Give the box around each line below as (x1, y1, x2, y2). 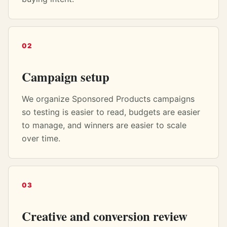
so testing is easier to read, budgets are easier (22, 107, 200, 117)
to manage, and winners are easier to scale (22, 120, 186, 130)
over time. (22, 133, 60, 143)
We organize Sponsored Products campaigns (22, 94, 195, 104)
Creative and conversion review (22, 207, 187, 225)
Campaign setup (22, 67, 109, 86)
